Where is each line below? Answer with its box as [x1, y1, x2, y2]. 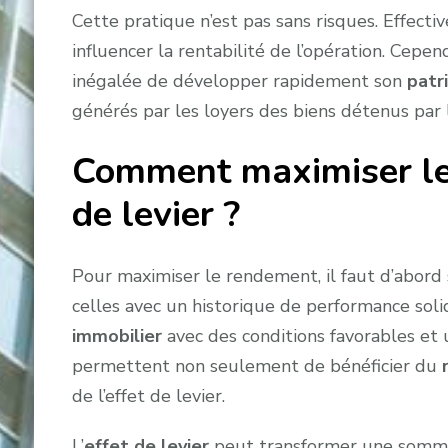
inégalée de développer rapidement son [71, 69, 407, 94]
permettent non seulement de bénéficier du [71, 353, 442, 378]
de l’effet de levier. [71, 383, 225, 408]
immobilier [71, 323, 162, 348]
